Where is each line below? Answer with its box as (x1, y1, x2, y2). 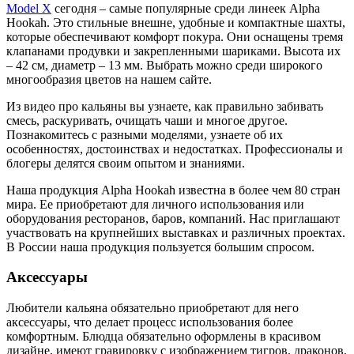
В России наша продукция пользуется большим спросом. (6, 239, 314, 254)
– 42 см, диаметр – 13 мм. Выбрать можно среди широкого (6, 58, 322, 72)
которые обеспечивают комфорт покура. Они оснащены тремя (6, 29, 343, 43)
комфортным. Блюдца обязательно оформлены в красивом (6, 330, 321, 344)
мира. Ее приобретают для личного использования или (6, 197, 304, 211)
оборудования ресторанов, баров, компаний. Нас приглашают (6, 211, 340, 225)
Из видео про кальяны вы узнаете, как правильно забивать (6, 99, 323, 113)
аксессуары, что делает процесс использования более (6, 315, 293, 330)
